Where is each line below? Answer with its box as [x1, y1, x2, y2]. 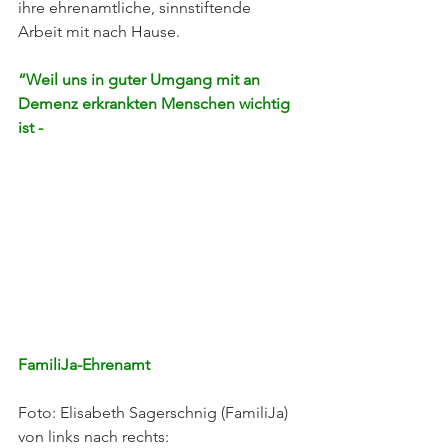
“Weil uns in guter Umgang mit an [18, 70, 264, 89]
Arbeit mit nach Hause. [18, 22, 184, 41]
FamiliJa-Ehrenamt [18, 355, 150, 374]
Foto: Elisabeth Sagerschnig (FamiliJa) [18, 403, 288, 422]
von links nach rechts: [18, 427, 173, 446]
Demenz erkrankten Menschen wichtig [18, 94, 294, 113]
